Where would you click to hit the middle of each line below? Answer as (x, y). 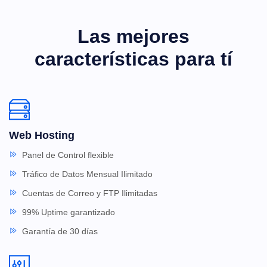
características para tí (133, 59)
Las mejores (133, 36)
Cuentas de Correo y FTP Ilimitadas (90, 193)
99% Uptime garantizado (69, 212)
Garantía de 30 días (60, 231)
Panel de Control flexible (68, 155)
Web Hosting (42, 135)
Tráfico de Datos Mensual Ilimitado (87, 174)
